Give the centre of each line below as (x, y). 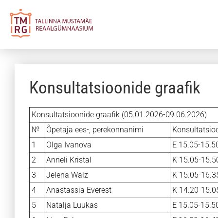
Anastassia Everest (79, 190)
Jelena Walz (67, 175)
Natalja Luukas (72, 205)
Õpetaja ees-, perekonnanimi (95, 130)
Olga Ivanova (69, 145)
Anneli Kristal (69, 160)
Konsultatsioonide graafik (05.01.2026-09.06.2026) (119, 115)
